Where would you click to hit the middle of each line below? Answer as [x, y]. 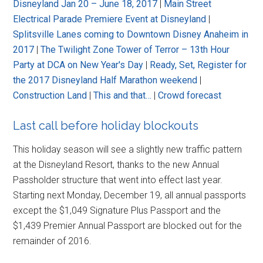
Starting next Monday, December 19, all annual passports [130, 195]
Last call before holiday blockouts [106, 125]
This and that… [123, 95]
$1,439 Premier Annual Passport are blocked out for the [128, 225]
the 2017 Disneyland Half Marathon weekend [105, 80]
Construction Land [50, 95]
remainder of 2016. [53, 241]
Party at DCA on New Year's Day [78, 65]
